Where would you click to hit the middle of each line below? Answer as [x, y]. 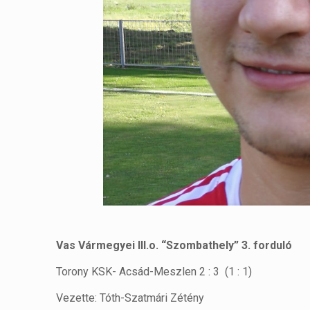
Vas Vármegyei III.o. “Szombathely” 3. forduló [174, 246]
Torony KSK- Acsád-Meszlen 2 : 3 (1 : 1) [154, 272]
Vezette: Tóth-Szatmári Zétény [130, 298]
